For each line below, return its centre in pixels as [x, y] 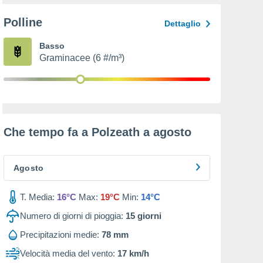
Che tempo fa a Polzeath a [78, 132]
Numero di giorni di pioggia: [72, 216]
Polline [23, 22]
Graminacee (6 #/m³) [82, 58]
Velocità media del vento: [68, 253]
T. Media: [37, 197]
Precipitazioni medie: [60, 235]
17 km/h [133, 253]
